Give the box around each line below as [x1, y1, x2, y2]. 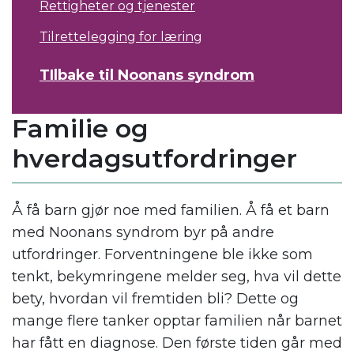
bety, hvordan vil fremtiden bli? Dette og [12, 290, 299, 308]
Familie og [12, 113, 149, 145]
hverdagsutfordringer [12, 143, 297, 175]
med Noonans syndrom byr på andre [12, 224, 274, 242]
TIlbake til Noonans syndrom [40, 66, 254, 85]
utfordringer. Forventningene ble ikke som [12, 246, 313, 264]
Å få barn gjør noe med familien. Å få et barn [12, 201, 330, 220]
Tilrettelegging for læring [40, 29, 202, 45]
